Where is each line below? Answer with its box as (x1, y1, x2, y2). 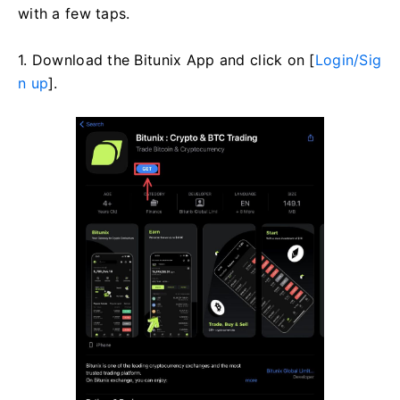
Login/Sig (314, 50, 382, 69)
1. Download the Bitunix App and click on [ (18, 50, 315, 69)
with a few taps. (18, 4, 130, 22)
